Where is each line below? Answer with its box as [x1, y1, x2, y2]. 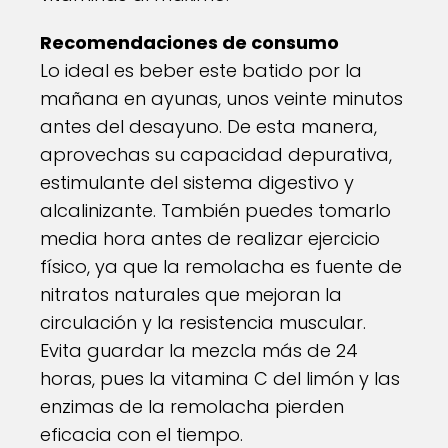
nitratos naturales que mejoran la [40, 282, 342, 307]
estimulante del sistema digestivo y [40, 170, 354, 195]
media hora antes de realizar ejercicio [40, 226, 380, 251]
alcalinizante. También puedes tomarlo [40, 198, 391, 223]
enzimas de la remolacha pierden [40, 394, 344, 419]
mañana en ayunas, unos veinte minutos [40, 86, 403, 111]
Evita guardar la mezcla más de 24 [40, 338, 358, 363]
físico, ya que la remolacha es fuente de [40, 254, 402, 279]
